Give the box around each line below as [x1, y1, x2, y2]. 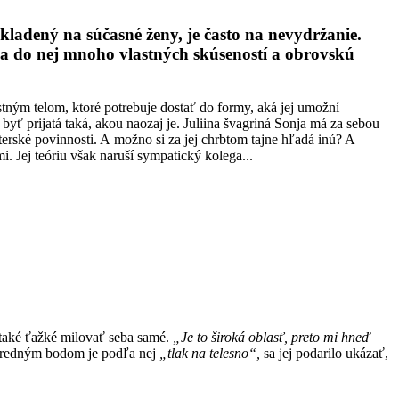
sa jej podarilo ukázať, [260, 346, 388, 362]
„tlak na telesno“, [159, 346, 260, 362]
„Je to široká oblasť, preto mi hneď [173, 330, 370, 346]
